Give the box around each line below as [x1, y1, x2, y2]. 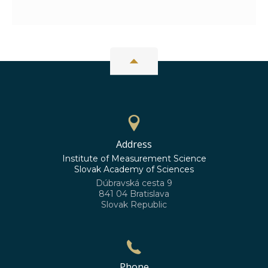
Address [116, 138, 152, 151]
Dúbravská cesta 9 [96, 178, 172, 189]
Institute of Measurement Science [62, 153, 206, 165]
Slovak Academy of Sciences [74, 164, 194, 175]
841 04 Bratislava [99, 188, 169, 200]
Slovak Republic [101, 199, 167, 211]
